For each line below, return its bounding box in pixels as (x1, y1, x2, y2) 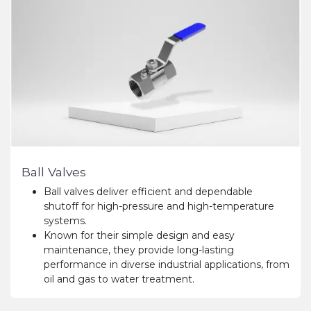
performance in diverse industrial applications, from (44, 258, 289, 271)
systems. (44, 215, 87, 228)
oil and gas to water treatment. (44, 273, 194, 286)
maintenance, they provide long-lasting (44, 244, 234, 257)
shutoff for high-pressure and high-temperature (44, 200, 274, 213)
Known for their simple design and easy (44, 229, 235, 242)
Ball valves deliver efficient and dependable (44, 185, 253, 199)
